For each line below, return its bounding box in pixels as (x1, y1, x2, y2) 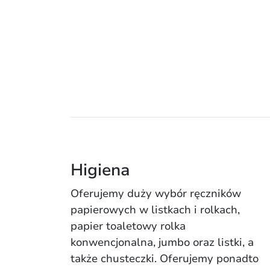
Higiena (71, 159, 130, 181)
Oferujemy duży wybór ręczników (71, 186, 241, 201)
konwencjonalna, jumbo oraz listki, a (71, 234, 254, 250)
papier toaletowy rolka (71, 218, 186, 233)
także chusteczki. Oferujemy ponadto (71, 251, 259, 266)
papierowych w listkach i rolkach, (71, 202, 240, 217)
